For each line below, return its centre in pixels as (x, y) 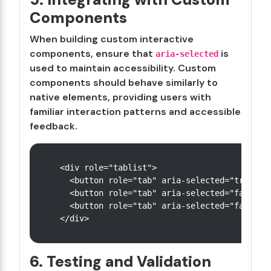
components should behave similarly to (124, 83)
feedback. (54, 126)
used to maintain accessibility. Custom (123, 68)
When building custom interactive (112, 39)
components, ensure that (93, 54)
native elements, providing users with (120, 97)
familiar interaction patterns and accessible (135, 112)
